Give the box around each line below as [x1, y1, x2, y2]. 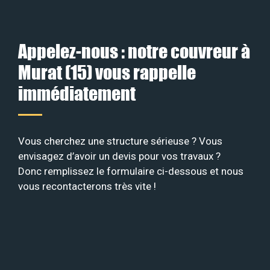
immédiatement [18, 82, 136, 105]
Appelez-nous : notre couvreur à [18, 40, 250, 63]
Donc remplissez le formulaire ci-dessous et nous [18, 165, 243, 178]
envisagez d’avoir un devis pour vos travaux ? [18, 150, 221, 163]
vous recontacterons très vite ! [18, 180, 156, 193]
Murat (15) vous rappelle [18, 61, 196, 84]
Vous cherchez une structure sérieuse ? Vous [18, 135, 222, 148]
